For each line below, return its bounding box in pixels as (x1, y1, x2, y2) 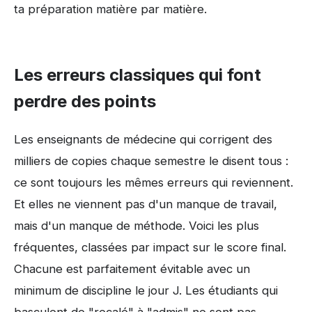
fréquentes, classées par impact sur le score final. (14, 240, 286, 254)
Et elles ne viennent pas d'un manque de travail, (14, 196, 277, 211)
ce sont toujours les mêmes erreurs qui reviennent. (14, 175, 293, 189)
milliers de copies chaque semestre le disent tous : (14, 153, 288, 168)
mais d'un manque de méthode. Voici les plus (14, 218, 259, 233)
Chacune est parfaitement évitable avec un (14, 261, 250, 276)
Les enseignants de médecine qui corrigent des (14, 132, 272, 146)
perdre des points (14, 91, 156, 112)
